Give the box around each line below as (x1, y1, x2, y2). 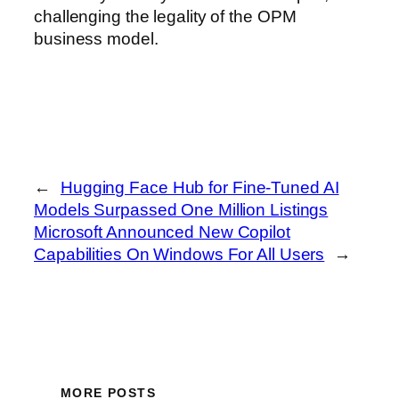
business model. (34, 28, 159, 48)
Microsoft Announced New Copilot (34, 223, 290, 242)
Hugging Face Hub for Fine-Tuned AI (60, 178, 339, 198)
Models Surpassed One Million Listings (34, 200, 329, 220)
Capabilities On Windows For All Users (34, 245, 325, 265)
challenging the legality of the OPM (34, 6, 297, 26)
